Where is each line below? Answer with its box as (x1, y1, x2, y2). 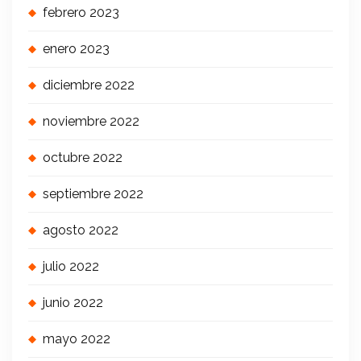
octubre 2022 (43, 150, 122, 166)
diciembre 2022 (43, 77, 135, 93)
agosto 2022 (43, 222, 118, 239)
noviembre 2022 (43, 114, 139, 130)
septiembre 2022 (43, 186, 143, 202)
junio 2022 (43, 295, 103, 311)
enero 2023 (43, 41, 110, 57)
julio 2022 (43, 259, 99, 275)
